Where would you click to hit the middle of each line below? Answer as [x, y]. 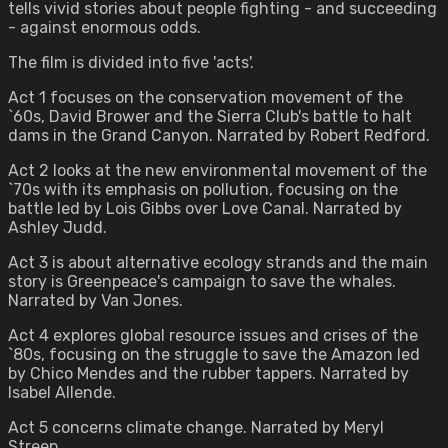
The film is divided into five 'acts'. [131, 62]
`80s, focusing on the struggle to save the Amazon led [214, 354]
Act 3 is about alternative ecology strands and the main [218, 262]
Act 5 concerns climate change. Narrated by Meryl [196, 427]
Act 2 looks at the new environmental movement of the [217, 170]
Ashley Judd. [57, 227]
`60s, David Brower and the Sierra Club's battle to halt [210, 116]
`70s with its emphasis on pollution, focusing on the [203, 189]
